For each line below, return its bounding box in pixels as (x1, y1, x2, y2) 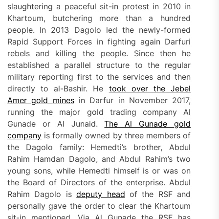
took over (109, 83, 148, 93)
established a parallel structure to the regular (7, 60, 191, 70)
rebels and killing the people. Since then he (7, 48, 191, 58)
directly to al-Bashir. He (7, 83, 109, 93)
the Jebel (148, 83, 191, 93)
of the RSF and (125, 189, 191, 199)
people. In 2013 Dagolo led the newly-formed (7, 24, 191, 35)
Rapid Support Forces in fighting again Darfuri (7, 36, 191, 46)
